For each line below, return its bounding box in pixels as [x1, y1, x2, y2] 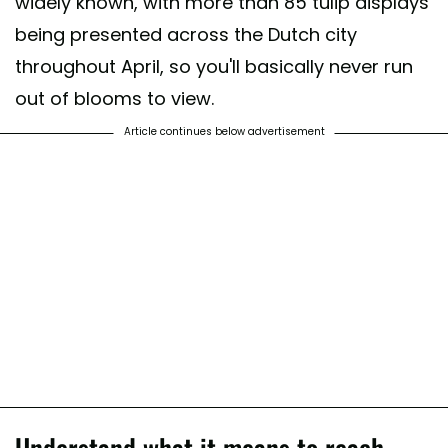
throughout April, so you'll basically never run [15, 54, 413, 80]
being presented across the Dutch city [15, 22, 357, 48]
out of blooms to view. [15, 86, 214, 112]
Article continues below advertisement [123, 124, 325, 140]
